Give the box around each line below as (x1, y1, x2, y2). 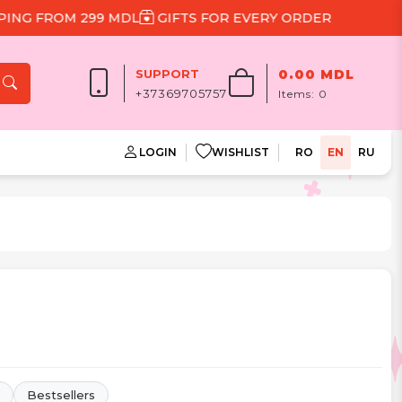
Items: (278, 86, 319, 100)
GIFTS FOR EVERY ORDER (78, 10, 257, 26)
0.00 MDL (278, 66, 355, 83)
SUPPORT (135, 66, 200, 81)
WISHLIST (212, 145, 269, 159)
